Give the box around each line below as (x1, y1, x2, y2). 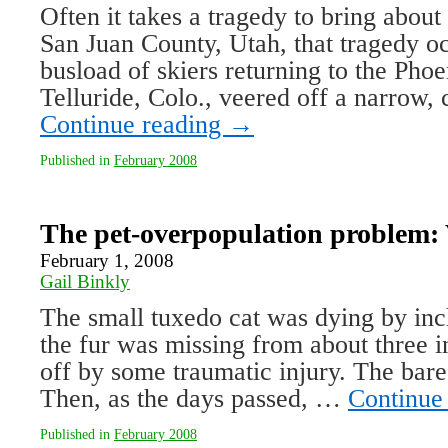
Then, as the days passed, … (40, 384, 348, 413)
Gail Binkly (40, 271, 130, 292)
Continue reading (40, 110, 228, 139)
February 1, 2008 (40, 250, 174, 271)
